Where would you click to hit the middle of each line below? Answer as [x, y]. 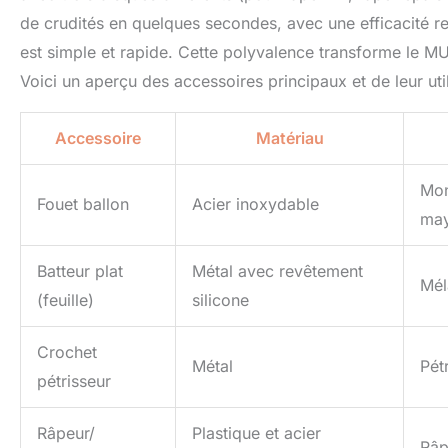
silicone [220, 300]
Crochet [67, 352]
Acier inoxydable [255, 204]
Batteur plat [80, 271]
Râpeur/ [66, 433]
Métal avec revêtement [277, 271]
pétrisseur [74, 381]
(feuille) [65, 300]
